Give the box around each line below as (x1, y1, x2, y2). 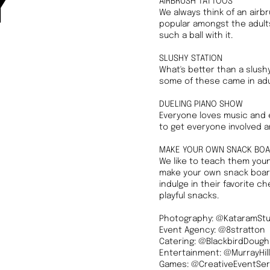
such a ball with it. (159, 31, 233, 40)
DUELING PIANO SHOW (159, 100, 243, 108)
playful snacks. (159, 192, 219, 200)
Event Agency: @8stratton (159, 226, 265, 234)
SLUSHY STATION (159, 54, 222, 63)
